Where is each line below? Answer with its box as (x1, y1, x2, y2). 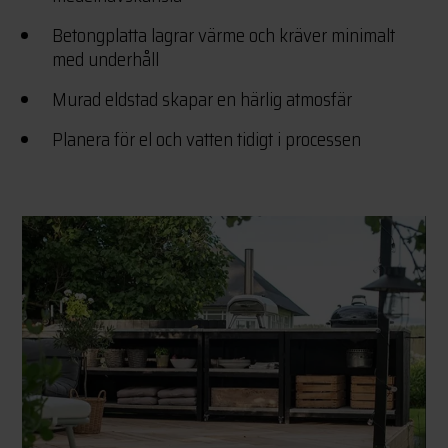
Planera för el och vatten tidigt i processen (52, 124, 362, 155)
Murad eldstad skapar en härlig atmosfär (52, 84, 353, 115)
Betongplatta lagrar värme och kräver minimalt (52, 20, 396, 51)
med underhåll (52, 44, 160, 75)
